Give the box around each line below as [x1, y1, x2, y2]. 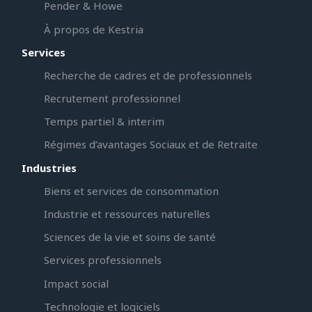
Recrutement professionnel [43, 91, 180, 106]
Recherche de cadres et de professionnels [43, 68, 252, 82]
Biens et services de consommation [43, 183, 219, 198]
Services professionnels [43, 253, 162, 267]
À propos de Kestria [43, 22, 143, 36]
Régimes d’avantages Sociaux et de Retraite [43, 137, 258, 152]
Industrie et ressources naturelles [43, 207, 210, 221]
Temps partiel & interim [43, 114, 164, 129]
